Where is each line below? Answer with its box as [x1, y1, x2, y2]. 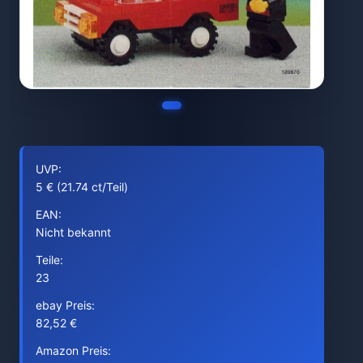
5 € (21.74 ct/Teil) [36, 180, 128, 194]
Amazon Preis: [36, 344, 111, 357]
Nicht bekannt [36, 225, 111, 239]
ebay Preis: [36, 298, 95, 312]
